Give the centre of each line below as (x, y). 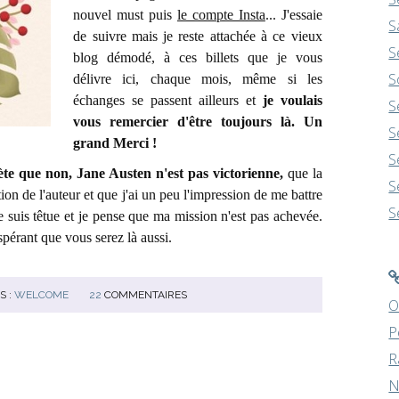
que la (305, 173)
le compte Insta (221, 15)
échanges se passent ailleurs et (168, 100)
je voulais (292, 100)
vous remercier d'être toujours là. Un (198, 122)
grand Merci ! (115, 143)
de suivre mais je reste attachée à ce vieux (198, 36)
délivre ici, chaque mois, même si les (198, 79)
